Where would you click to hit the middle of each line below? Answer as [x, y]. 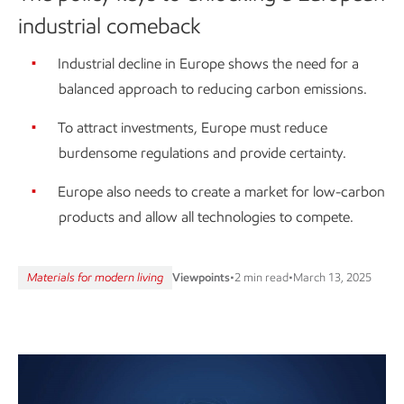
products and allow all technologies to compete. [206, 217]
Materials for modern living [95, 278]
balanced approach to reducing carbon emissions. [213, 89]
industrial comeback [110, 26]
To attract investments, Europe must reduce [193, 128]
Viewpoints [201, 278]
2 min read [262, 278]
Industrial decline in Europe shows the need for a [208, 64]
